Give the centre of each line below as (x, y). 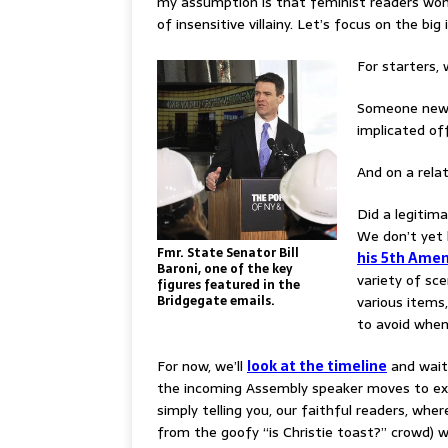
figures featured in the (228, 285)
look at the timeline (317, 366)
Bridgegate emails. (216, 301)
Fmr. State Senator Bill (228, 253)
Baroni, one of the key (224, 269)
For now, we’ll (202, 366)
